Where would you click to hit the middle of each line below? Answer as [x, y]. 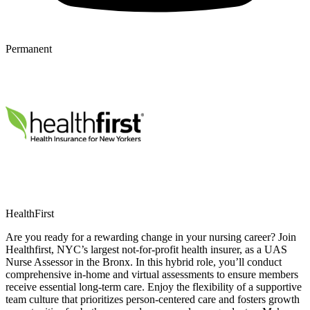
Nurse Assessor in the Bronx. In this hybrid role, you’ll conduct [144, 262]
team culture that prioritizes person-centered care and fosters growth [153, 299]
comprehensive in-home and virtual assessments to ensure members [152, 274]
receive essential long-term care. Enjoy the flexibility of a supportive [154, 286]
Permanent [29, 48]
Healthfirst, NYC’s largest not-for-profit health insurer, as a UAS [146, 249]
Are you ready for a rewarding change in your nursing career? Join [151, 237]
